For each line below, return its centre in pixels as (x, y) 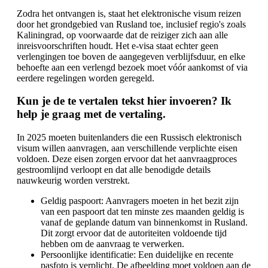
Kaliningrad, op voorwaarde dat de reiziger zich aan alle (122, 35)
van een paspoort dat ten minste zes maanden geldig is (142, 212)
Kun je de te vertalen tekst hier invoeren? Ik (124, 101)
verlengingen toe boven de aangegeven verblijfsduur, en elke (131, 56)
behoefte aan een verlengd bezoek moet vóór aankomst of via (132, 67)
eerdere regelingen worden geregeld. (86, 78)
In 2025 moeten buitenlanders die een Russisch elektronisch (129, 138)
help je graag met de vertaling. (91, 114)
